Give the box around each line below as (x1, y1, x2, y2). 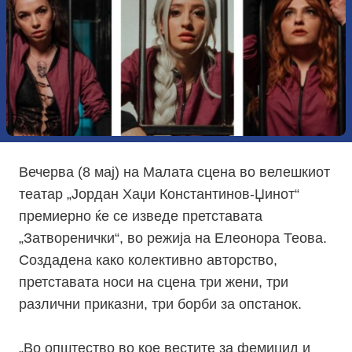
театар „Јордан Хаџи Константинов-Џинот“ (19, 186, 299, 203)
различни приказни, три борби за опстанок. (19, 296, 302, 313)
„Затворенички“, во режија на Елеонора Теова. (19, 230, 327, 247)
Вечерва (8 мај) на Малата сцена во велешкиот (19, 164, 330, 181)
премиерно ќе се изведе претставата (19, 208, 262, 225)
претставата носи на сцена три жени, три (19, 274, 288, 291)
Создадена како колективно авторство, (19, 252, 277, 269)
